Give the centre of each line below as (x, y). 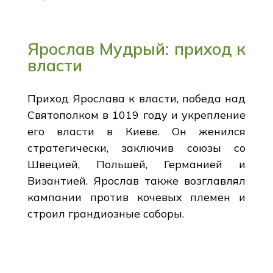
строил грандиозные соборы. (105, 213)
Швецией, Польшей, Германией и (136, 164)
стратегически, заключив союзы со (136, 147)
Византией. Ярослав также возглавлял (136, 180)
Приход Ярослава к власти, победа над (136, 98)
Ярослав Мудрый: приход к (136, 48)
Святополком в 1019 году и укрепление (136, 115)
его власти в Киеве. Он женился (136, 131)
